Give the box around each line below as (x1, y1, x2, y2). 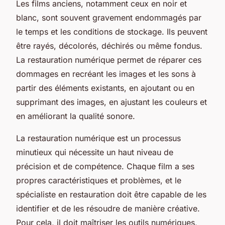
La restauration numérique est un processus (16, 133, 181, 143)
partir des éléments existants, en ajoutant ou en (16, 82, 194, 93)
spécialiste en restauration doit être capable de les (16, 189, 206, 199)
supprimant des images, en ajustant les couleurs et (16, 96, 207, 107)
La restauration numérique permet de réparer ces (16, 54, 201, 65)
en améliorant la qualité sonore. (16, 110, 135, 121)
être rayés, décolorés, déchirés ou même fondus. (16, 40, 202, 51)
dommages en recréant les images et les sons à (16, 68, 196, 79)
